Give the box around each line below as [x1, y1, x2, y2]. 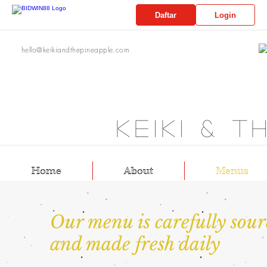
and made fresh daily [50, 233, 220, 255]
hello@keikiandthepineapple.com [21, 45, 130, 55]
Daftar [155, 10, 176, 20]
